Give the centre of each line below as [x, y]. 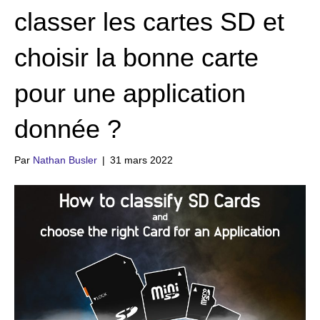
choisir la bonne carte [136, 57]
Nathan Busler [65, 160]
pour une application [130, 93]
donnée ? [68, 129]
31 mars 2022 [141, 160]
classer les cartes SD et [149, 22]
